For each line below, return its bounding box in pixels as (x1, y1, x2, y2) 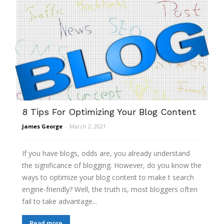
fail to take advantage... (22, 196, 97, 206)
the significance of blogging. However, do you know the (22, 160, 201, 170)
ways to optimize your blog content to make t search (22, 172, 194, 182)
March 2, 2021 (69, 122, 106, 130)
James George (22, 122, 62, 130)
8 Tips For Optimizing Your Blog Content (22, 106, 196, 117)
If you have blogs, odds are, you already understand (22, 148, 190, 158)
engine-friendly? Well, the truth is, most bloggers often (22, 184, 197, 194)
